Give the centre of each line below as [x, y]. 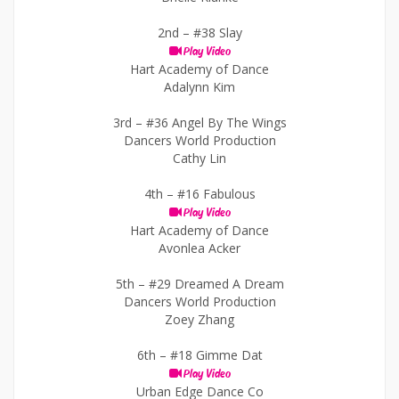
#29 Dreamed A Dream [216, 284]
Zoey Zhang [199, 319]
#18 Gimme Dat [216, 355]
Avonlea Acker [199, 248]
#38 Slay [217, 33]
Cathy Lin [199, 158]
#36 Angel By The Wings [216, 122]
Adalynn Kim [199, 87]
